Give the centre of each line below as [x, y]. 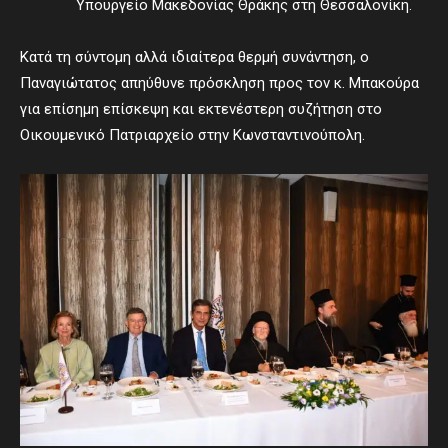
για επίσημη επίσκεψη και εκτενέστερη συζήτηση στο [201, 109]
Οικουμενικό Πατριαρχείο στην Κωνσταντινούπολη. [192, 135]
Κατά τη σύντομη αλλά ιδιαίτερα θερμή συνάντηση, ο [194, 57]
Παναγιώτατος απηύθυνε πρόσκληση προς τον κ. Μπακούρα [219, 83]
